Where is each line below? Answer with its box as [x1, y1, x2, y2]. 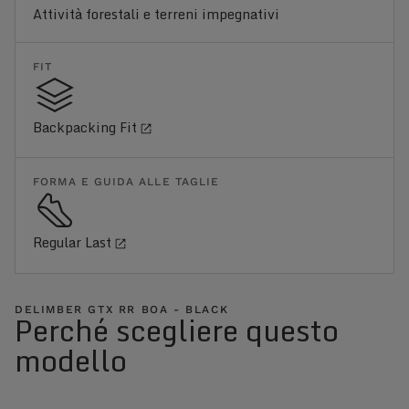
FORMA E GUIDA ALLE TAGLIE [33, 175, 220, 189]
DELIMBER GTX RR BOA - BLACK [15, 302, 229, 316]
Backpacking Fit [33, 117, 138, 139]
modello [15, 336, 127, 384]
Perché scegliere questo [15, 306, 339, 354]
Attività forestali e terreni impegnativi [33, 3, 280, 25]
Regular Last [33, 232, 112, 254]
